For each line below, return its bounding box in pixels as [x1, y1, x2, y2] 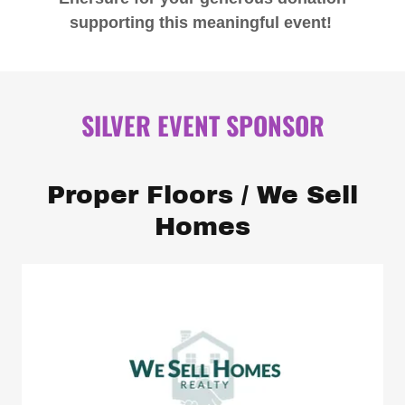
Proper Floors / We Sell [47, 181, 358, 210]
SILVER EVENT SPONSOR [80, 107, 325, 145]
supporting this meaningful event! [69, 14, 336, 33]
